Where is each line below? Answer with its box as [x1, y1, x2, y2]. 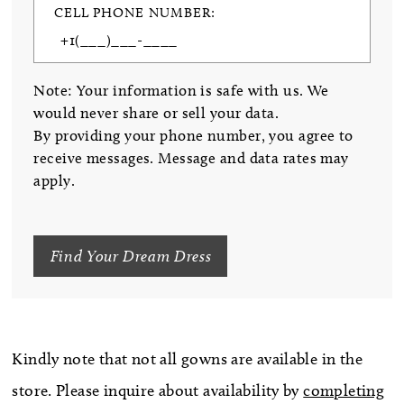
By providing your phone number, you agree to [33, 125, 353, 144]
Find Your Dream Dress [50, 246, 212, 266]
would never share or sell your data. [33, 103, 283, 122]
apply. [33, 170, 75, 189]
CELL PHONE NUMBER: [53, 5, 216, 22]
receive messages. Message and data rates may [33, 148, 349, 167]
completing [303, 380, 385, 400]
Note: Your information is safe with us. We [33, 80, 329, 99]
